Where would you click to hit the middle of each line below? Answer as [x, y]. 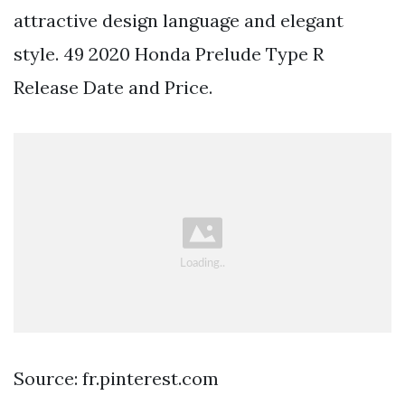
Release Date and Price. [113, 88]
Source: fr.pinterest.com [116, 378]
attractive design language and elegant [179, 21]
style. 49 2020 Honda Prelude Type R [169, 54]
